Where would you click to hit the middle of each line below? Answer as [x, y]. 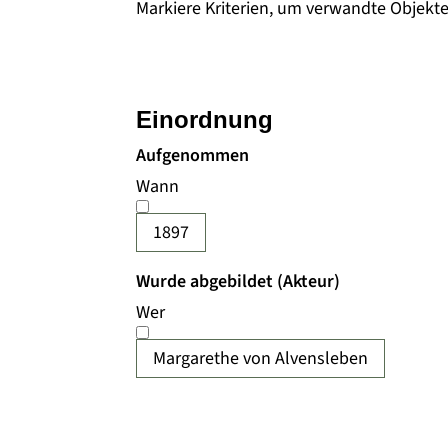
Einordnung [204, 119]
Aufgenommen [192, 155]
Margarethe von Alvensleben [260, 358]
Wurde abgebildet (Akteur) [238, 281]
